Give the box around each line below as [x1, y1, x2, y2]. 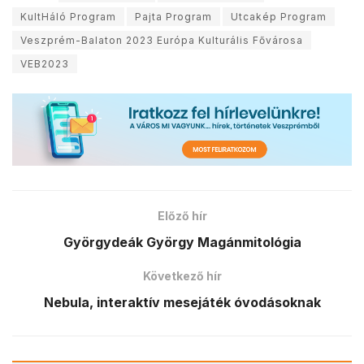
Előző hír [157, 209, 207, 223]
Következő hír [142, 269, 222, 284]
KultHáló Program [20, 11, 116, 24]
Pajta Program [135, 11, 212, 24]
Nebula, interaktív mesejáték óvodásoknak [43, 294, 321, 311]
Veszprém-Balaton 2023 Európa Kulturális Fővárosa [20, 34, 303, 47]
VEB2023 [20, 58, 69, 71]
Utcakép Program [231, 11, 327, 24]
